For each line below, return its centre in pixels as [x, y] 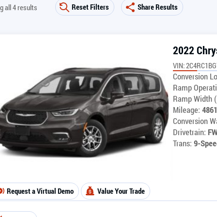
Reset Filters [90, 7]
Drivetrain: [189, 132]
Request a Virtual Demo [40, 191]
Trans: [182, 143]
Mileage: [187, 110]
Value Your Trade [121, 191]
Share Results [157, 7]
